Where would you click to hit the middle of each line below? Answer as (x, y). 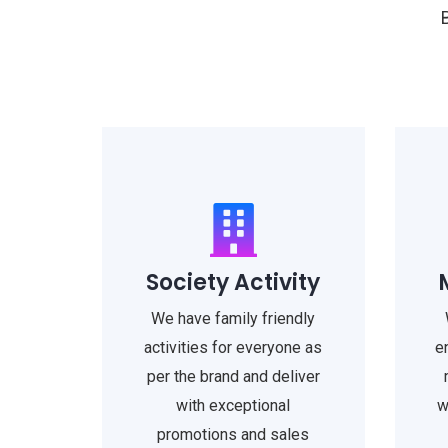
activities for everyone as (233, 347)
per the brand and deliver (233, 376)
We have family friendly (233, 318)
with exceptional (233, 405)
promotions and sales (233, 434)
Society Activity (233, 282)
